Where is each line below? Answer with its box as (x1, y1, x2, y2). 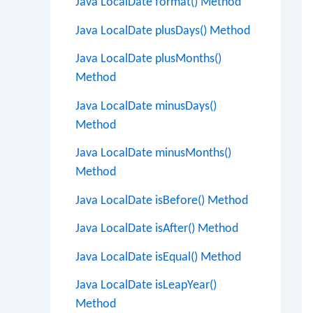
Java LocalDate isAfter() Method (75, 222, 238, 235)
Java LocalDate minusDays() (75, 99, 217, 113)
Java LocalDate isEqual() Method (75, 250, 241, 264)
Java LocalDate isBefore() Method (75, 194, 248, 208)
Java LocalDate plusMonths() (75, 52, 221, 66)
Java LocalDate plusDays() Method (75, 24, 250, 38)
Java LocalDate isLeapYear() (75, 279, 217, 292)
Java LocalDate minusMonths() (75, 147, 231, 160)
